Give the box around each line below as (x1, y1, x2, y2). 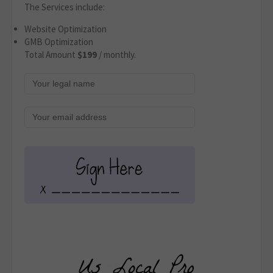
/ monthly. (99, 49, 136, 61)
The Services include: (24, 1, 105, 13)
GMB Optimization (24, 36, 93, 48)
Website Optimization (24, 23, 107, 35)
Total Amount (24, 49, 77, 61)
